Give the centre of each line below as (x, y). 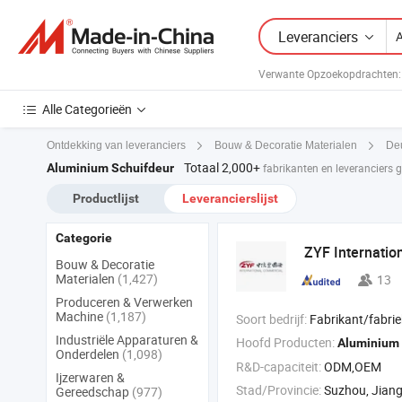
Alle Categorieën (87, 109)
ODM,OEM (353, 367)
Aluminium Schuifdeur (110, 168)
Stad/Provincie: (279, 390)
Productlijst (106, 199)
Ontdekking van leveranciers (116, 146)
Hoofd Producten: (285, 343)
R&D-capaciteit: (279, 367)
